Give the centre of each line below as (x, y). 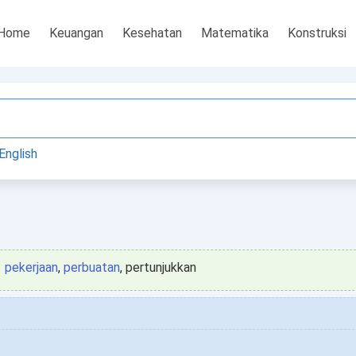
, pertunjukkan (158, 267)
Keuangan (76, 33)
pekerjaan (31, 267)
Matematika (235, 33)
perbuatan (92, 267)
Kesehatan (152, 33)
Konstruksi (317, 33)
